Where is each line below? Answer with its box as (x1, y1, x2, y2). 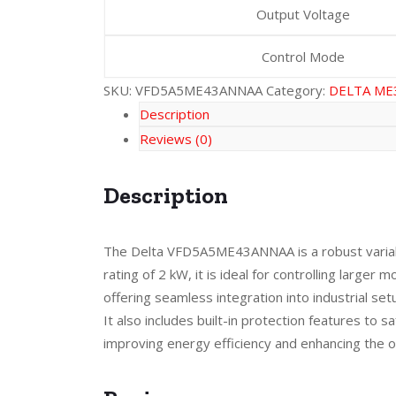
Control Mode (262, 47, 345, 65)
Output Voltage (256, 4, 350, 23)
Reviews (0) (140, 129, 212, 148)
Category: (266, 80, 329, 99)
